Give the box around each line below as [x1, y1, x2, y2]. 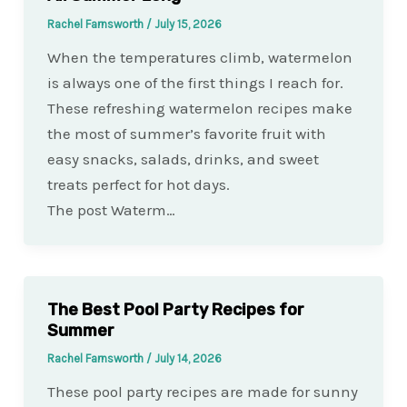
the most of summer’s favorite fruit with [46, 124, 326, 143]
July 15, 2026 [154, 16, 222, 31]
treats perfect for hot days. [46, 174, 230, 194]
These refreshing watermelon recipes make [46, 98, 352, 117]
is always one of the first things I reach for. [46, 73, 343, 92]
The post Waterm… [46, 200, 175, 219]
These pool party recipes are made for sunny [46, 382, 358, 402]
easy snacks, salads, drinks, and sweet [46, 149, 319, 168]
